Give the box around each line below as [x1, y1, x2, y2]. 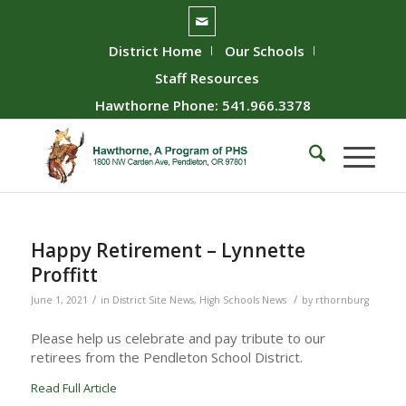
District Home [109, 42, 203, 60]
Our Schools [225, 42, 305, 60]
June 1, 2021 [30, 294, 88, 306]
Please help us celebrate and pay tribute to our [30, 328, 325, 347]
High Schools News [198, 294, 286, 306]
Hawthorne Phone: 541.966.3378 [94, 96, 311, 114]
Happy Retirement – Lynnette [30, 237, 305, 263]
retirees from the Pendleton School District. [30, 347, 303, 366]
